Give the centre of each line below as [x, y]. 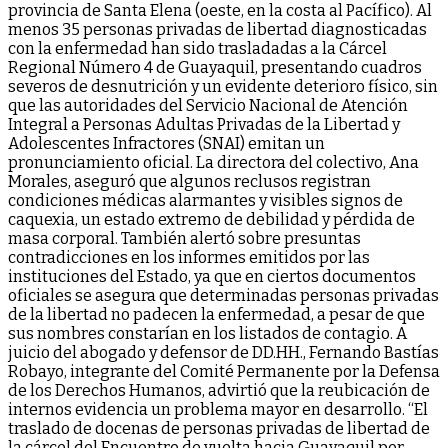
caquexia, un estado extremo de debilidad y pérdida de [211, 219]
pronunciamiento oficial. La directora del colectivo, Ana [213, 162]
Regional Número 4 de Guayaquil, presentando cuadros [215, 67]
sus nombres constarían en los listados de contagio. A [207, 333]
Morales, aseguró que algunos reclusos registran [189, 181]
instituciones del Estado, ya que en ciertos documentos [212, 276]
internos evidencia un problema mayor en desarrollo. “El [218, 409]
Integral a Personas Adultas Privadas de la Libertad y [204, 124]
